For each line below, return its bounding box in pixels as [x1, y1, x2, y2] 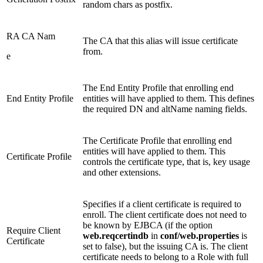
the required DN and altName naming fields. [83, 104, 247, 114]
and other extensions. [83, 167, 161, 178]
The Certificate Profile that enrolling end [83, 136, 232, 146]
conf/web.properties [160, 231, 239, 241]
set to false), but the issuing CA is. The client [83, 241, 248, 252]
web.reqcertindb [83, 231, 149, 241]
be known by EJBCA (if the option [83, 220, 213, 231]
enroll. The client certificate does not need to [83, 210, 247, 220]
